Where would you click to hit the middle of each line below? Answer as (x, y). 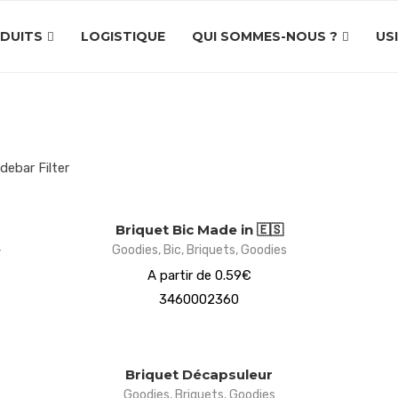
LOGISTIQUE (123, 36)
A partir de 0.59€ (199, 275)
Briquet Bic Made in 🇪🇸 (199, 230)
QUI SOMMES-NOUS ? (265, 36)
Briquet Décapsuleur (199, 374)
